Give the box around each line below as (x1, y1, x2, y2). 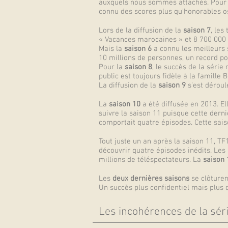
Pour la (99, 63, 125, 72)
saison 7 (183, 26, 211, 35)
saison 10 (109, 100, 140, 109)
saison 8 (125, 63, 152, 72)
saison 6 (124, 44, 154, 53)
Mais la (99, 44, 124, 53)
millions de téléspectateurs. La (99, 155, 203, 164)
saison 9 (158, 81, 186, 90)
